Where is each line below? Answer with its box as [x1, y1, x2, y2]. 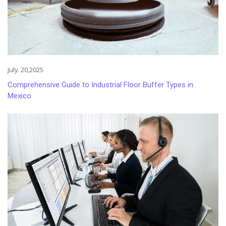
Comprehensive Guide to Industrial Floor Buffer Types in [8, 80, 193, 90]
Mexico [8, 91, 31, 101]
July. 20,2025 [8, 65, 43, 75]
